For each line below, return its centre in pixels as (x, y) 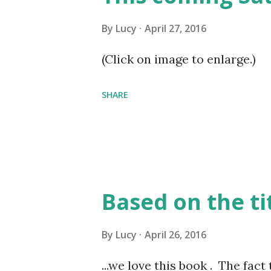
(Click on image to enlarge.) (179, 59)
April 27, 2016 (175, 28)
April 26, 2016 (175, 235)
